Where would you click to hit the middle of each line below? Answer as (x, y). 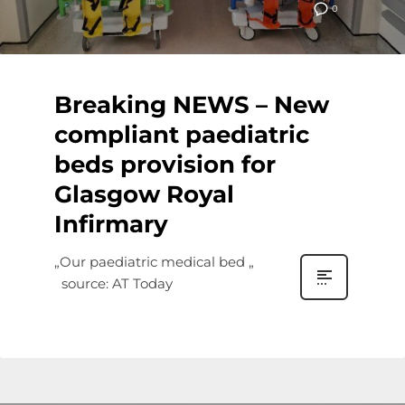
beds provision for (165, 165)
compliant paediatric (182, 135)
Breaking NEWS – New (192, 105)
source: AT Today (113, 284)
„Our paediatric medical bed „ (161, 262)
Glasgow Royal (144, 195)
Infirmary (111, 225)
